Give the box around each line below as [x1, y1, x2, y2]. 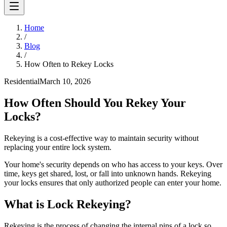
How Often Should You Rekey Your [4, 96, 186, 109]
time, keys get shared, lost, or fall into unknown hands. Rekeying [4, 169, 211, 178]
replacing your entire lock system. [4, 142, 111, 152]
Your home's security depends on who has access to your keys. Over [4, 160, 222, 169]
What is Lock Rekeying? [4, 197, 131, 211]
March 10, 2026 [40, 77, 91, 86]
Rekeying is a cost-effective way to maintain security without [4, 133, 199, 142]
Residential [4, 77, 40, 86]
